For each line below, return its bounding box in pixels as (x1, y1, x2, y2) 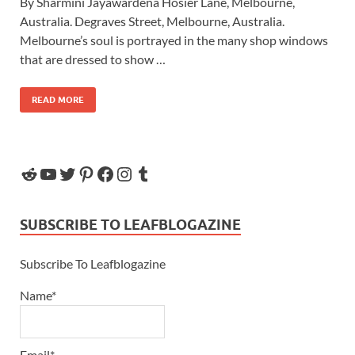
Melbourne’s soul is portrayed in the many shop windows (20, 32, 328, 48)
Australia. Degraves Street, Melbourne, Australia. (20, 13, 284, 29)
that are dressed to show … (20, 51, 166, 67)
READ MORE (32, 94, 84, 105)
